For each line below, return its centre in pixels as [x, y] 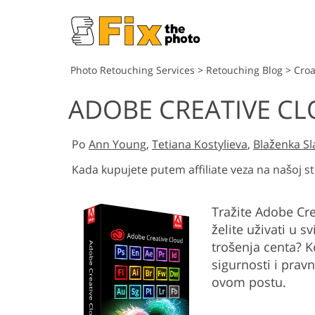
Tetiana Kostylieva [200, 144]
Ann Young [117, 144]
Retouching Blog [244, 70]
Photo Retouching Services [133, 70]
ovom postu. [249, 282]
